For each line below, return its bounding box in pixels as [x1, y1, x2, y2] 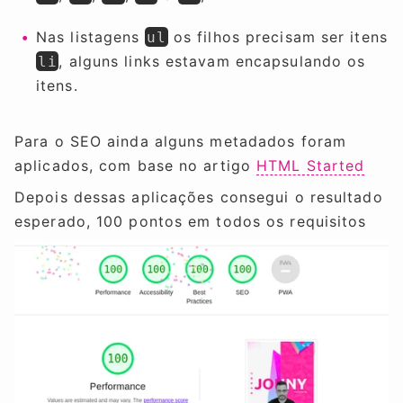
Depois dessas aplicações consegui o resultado [14, 188, 383, 207]
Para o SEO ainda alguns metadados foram [14, 132, 347, 151]
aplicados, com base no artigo [14, 157, 257, 175]
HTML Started [256, 157, 365, 175]
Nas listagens [36, 27, 146, 46]
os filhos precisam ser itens [167, 27, 388, 46]
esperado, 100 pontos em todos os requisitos [14, 212, 367, 231]
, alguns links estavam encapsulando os [58, 51, 366, 70]
